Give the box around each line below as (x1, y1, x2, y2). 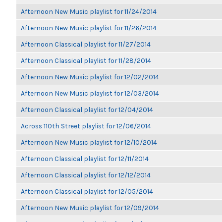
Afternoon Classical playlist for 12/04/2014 (21, 106, 153, 113)
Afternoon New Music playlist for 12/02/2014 (21, 73, 159, 81)
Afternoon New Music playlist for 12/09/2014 (21, 204, 159, 212)
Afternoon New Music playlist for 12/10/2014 (21, 138, 157, 146)
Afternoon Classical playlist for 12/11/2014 (21, 155, 149, 163)
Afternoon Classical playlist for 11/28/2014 (21, 56, 151, 64)
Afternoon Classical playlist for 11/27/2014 (21, 40, 151, 48)
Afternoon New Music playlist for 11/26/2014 (21, 24, 157, 32)
